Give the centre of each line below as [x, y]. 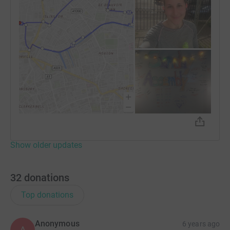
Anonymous [57, 223]
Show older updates [46, 145]
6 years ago [201, 224]
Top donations [47, 195]
